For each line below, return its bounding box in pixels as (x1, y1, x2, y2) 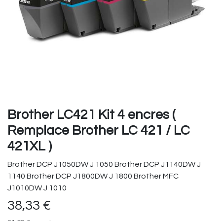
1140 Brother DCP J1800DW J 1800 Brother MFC (7, 172, 179, 181)
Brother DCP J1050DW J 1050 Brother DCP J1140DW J (7, 160, 201, 169)
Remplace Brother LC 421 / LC (7, 124, 190, 138)
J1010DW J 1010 (7, 184, 67, 192)
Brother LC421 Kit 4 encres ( (7, 108, 176, 122)
